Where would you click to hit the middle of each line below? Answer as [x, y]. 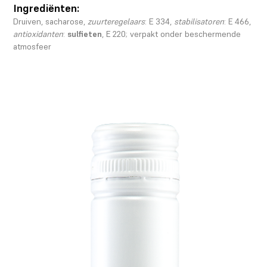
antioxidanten [38, 34]
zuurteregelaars [117, 21]
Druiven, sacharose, [51, 21]
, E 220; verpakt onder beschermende [172, 34]
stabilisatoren [199, 21]
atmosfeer [32, 46]
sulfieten [85, 34]
